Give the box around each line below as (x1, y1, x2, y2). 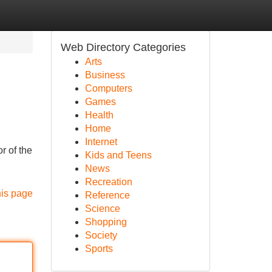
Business (84, 70, 125, 80)
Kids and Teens (84, 150, 152, 160)
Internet (84, 137, 117, 147)
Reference (84, 190, 130, 200)
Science (84, 203, 120, 214)
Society (84, 230, 117, 240)
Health (84, 110, 114, 120)
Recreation (84, 177, 132, 187)
